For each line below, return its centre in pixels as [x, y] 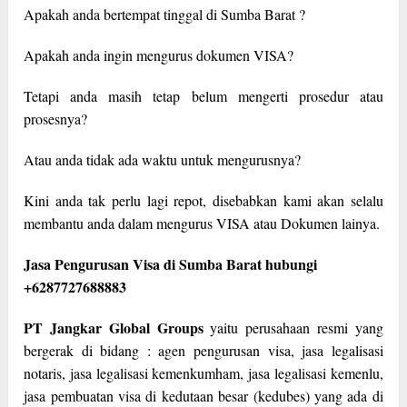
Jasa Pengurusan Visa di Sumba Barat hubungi [171, 264]
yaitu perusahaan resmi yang [293, 328]
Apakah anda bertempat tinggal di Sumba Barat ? [165, 15]
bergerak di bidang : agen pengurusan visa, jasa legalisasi [203, 351]
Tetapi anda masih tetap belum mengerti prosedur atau [203, 96]
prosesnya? [56, 119]
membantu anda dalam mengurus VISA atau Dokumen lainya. [202, 223]
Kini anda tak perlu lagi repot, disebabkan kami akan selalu [203, 201]
